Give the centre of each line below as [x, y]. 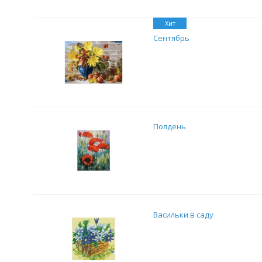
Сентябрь [171, 38]
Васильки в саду [183, 215]
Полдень [170, 126]
